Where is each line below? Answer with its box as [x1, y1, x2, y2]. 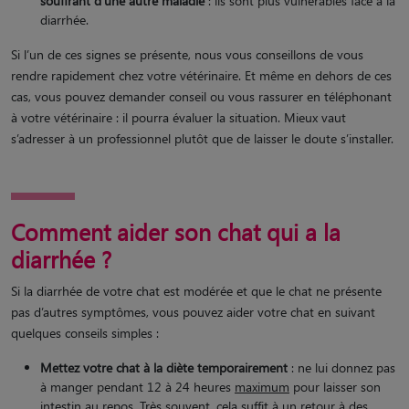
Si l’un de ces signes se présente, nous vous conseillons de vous [11, 45, 363, 63]
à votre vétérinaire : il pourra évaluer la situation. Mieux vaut [11, 108, 346, 126]
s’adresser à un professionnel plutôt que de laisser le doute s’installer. [11, 129, 393, 147]
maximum [235, 377, 289, 395]
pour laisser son [289, 377, 381, 395]
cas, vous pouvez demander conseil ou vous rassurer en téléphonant [11, 87, 392, 105]
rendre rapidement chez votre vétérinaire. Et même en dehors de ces [11, 66, 392, 84]
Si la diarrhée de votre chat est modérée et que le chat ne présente [11, 281, 382, 299]
